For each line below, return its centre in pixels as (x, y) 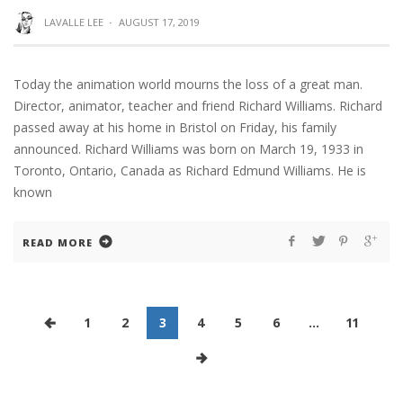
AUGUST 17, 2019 (159, 22)
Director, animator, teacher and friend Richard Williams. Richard (198, 106)
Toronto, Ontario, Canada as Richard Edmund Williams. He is (190, 171)
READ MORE (58, 243)
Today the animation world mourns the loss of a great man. (188, 85)
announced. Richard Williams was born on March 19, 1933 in (188, 149)
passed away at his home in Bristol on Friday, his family (175, 128)
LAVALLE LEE (73, 22)
